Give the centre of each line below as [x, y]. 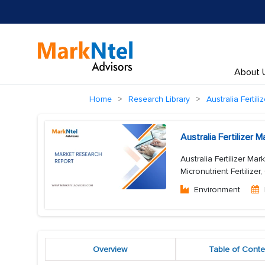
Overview [110, 249]
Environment [217, 190]
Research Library [159, 99]
